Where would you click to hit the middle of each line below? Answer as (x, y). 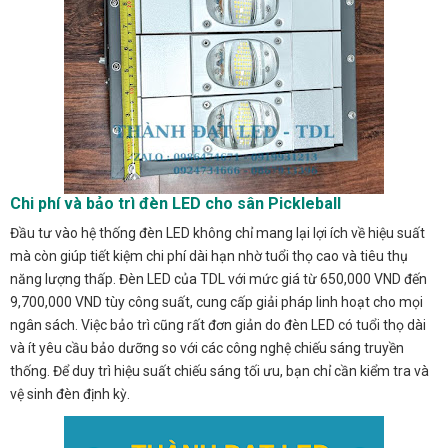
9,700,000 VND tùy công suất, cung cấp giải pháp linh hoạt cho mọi (216, 301)
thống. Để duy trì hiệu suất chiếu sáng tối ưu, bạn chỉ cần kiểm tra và (219, 370)
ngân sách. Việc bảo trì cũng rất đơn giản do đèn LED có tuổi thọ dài (218, 324)
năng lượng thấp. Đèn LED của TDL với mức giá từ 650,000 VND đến (218, 278)
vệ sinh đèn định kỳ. (70, 393)
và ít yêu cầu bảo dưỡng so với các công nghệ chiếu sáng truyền (207, 347)
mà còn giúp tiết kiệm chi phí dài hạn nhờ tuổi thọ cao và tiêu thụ (209, 255)
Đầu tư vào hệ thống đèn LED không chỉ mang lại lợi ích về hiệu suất (217, 232)
